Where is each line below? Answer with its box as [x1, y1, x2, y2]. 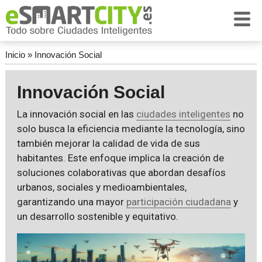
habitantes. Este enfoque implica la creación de [16, 152, 224, 164]
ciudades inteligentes [136, 108, 230, 120]
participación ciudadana [126, 196, 231, 208]
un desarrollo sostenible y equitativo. [16, 211, 178, 222]
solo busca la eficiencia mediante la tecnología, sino [16, 123, 245, 135]
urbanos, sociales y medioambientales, [16, 181, 187, 193]
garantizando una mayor [16, 196, 126, 208]
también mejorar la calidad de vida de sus [16, 137, 200, 149]
